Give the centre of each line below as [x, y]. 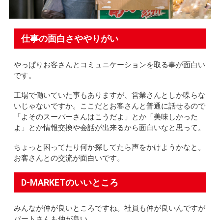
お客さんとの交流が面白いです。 [69, 158]
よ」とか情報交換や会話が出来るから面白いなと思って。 [109, 127]
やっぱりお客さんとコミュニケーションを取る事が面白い [109, 65]
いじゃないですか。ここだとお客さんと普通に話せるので [109, 106]
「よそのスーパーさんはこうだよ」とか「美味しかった [106, 117]
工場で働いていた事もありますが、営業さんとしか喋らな [109, 95]
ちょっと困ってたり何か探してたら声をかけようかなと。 [109, 147]
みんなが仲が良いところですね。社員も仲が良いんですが [109, 208]
